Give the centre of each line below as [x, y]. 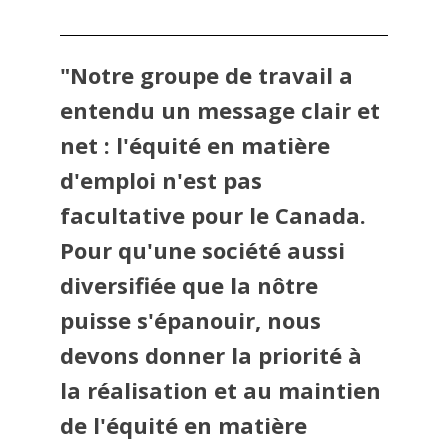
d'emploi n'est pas [161, 180]
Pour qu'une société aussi [202, 250]
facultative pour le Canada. [213, 215]
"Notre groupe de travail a [206, 75]
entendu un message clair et [220, 110]
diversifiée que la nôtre [189, 285]
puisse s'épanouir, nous [190, 320]
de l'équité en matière [183, 425]
